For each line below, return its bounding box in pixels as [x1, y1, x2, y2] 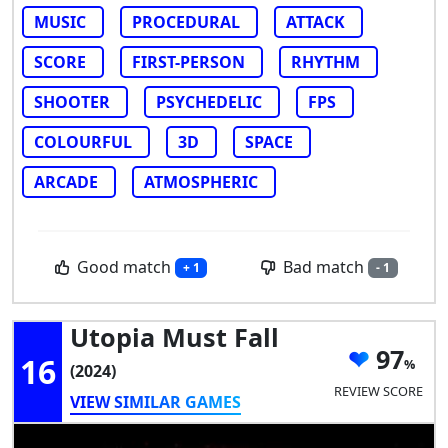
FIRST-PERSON [132, 51, 245, 74]
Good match [72, 256, 175, 279]
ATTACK [286, 11, 345, 34]
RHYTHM [291, 51, 360, 74]
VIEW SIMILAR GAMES [70, 391, 241, 414]
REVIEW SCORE [333, 381, 423, 400]
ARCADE [34, 171, 98, 194]
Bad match [279, 256, 369, 279]
